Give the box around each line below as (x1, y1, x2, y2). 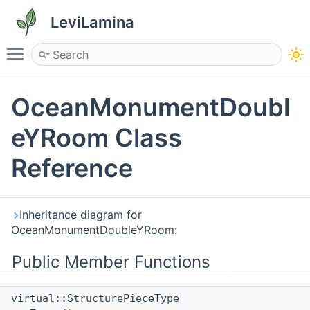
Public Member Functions (12, 252, 210, 273)
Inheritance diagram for (19, 208, 142, 222)
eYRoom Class (11, 122, 182, 154)
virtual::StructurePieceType (11, 292, 185, 305)
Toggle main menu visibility (30, 41, 173, 55)
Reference (11, 153, 133, 184)
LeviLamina (51, 13, 134, 31)
